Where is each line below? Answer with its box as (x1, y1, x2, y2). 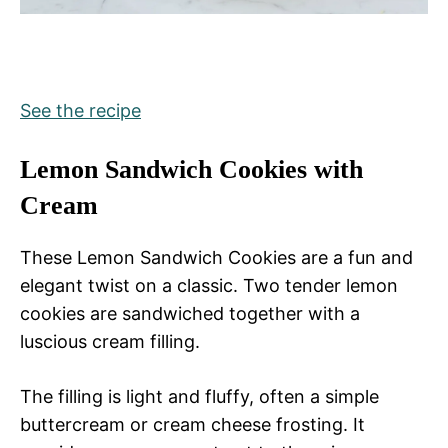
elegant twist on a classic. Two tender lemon (20, 275, 398, 297)
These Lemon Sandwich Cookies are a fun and (20, 247, 413, 269)
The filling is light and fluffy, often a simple (20, 386, 379, 408)
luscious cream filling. (20, 331, 200, 353)
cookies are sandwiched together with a (20, 303, 360, 325)
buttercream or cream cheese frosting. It (20, 414, 365, 436)
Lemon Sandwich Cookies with (20, 155, 363, 185)
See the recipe (20, 100, 141, 122)
